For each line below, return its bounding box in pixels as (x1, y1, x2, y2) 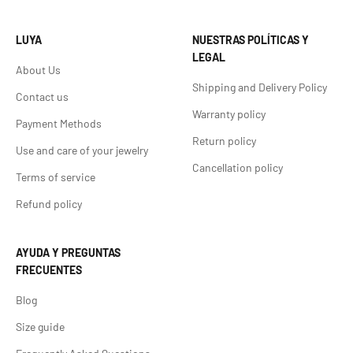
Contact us (16, 90, 69, 104)
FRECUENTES (16, 263, 82, 277)
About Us (16, 63, 61, 77)
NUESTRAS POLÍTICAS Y (192, 33, 309, 47)
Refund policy (16, 197, 82, 211)
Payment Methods (16, 117, 102, 131)
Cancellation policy (192, 161, 283, 175)
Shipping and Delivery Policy (192, 80, 327, 95)
